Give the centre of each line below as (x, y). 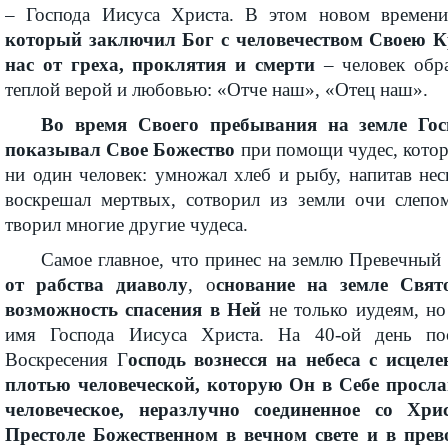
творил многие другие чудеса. (126, 224)
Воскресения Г (66, 359)
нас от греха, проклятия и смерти (160, 64)
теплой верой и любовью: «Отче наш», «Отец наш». (216, 89)
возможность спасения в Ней (133, 309)
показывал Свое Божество (120, 149)
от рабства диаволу (97, 284)
